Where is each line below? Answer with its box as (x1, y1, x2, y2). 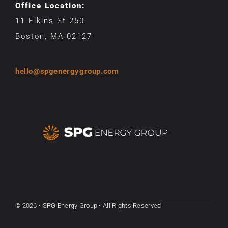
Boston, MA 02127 (15, 32, 92, 41)
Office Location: (15, 1, 85, 11)
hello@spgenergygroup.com (15, 67, 119, 76)
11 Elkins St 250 (15, 16, 84, 26)
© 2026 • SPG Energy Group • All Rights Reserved (15, 202, 161, 210)
